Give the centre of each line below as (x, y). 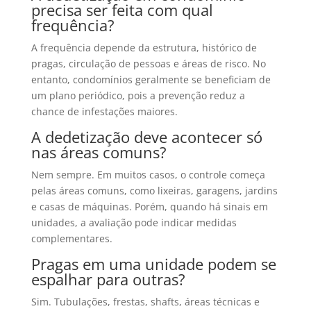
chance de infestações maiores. (104, 112)
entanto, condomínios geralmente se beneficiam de (151, 80)
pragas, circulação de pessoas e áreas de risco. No (148, 64)
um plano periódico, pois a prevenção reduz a (138, 96)
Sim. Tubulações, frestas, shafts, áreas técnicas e (145, 302)
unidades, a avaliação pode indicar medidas (134, 223)
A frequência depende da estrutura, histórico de (144, 48)
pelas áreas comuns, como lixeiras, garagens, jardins (154, 191)
